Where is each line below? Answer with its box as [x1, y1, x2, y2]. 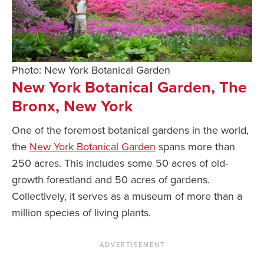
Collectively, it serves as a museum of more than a [12, 190, 242, 203]
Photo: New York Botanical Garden [12, 64, 170, 77]
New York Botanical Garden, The [12, 78, 247, 98]
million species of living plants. [12, 206, 151, 220]
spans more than [156, 140, 235, 154]
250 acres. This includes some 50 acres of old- [12, 157, 228, 170]
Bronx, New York [12, 97, 133, 117]
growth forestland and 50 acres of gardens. [12, 173, 210, 187]
